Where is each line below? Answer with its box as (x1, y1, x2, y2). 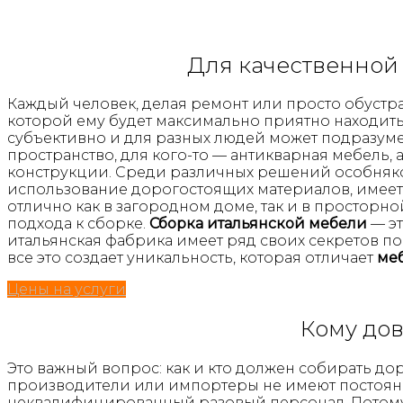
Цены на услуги (7, 281, 126, 299)
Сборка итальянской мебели (149, 215, 367, 233)
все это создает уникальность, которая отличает (7, 249, 377, 267)
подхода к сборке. (7, 215, 149, 233)
